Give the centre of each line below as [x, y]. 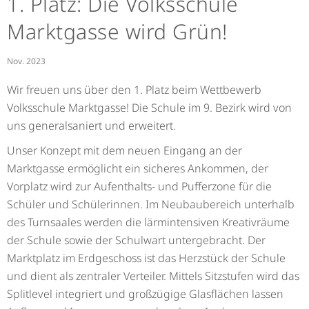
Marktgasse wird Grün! [117, 31]
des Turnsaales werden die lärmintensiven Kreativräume [148, 222]
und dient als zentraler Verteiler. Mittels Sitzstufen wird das [153, 276]
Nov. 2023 [26, 61]
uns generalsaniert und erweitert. [91, 125]
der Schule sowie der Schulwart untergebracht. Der [136, 240]
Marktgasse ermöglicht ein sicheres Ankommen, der [138, 168]
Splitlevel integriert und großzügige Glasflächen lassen [145, 293]
